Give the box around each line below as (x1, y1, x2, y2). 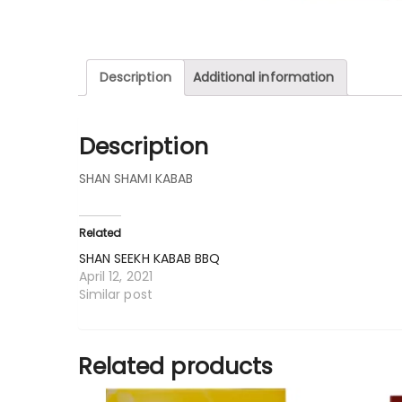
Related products (78, 351, 273, 383)
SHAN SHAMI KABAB (79, 170, 193, 188)
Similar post (79, 285, 153, 304)
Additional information (192, 67, 335, 86)
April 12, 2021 (79, 267, 153, 286)
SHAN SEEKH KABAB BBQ (79, 249, 221, 268)
